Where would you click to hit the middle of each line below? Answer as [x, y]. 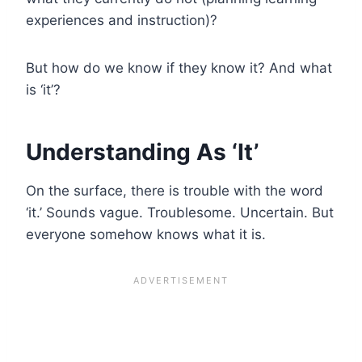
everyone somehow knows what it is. [146, 234]
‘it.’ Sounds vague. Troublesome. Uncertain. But [180, 212]
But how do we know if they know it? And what [179, 67]
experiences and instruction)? [122, 20]
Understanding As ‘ [132, 152]
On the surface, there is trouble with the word [175, 190]
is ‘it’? [43, 89]
